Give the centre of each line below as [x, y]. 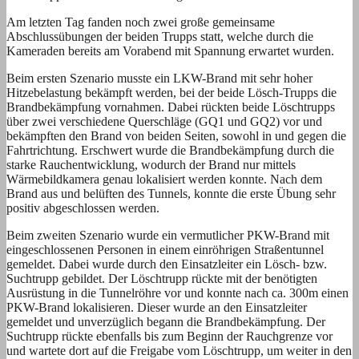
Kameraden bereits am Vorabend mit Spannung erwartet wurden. [170, 50]
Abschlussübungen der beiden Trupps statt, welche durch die [160, 36]
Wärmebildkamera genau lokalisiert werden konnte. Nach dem [164, 179]
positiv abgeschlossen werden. [83, 208]
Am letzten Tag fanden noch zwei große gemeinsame [141, 22]
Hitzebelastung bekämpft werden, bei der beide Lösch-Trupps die [171, 92]
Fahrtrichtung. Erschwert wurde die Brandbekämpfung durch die [170, 150]
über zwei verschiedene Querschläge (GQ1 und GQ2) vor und [164, 121]
